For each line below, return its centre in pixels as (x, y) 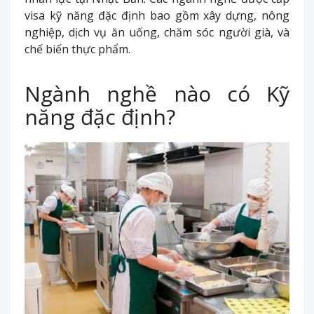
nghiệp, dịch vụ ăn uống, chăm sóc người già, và (157, 33)
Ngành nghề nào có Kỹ (157, 94)
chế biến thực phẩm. (77, 49)
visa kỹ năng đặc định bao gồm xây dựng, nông (157, 16)
